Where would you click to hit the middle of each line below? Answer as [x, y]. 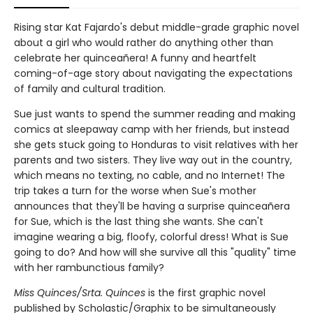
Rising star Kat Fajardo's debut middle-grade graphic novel [156, 27]
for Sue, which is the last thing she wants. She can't [139, 221]
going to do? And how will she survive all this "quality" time [155, 252]
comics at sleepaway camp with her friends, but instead [152, 129]
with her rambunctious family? [89, 268]
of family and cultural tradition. [90, 89]
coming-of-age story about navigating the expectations [153, 73]
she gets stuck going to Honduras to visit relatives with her [156, 145]
